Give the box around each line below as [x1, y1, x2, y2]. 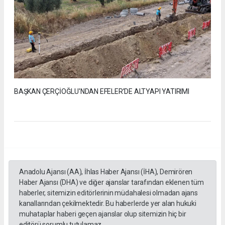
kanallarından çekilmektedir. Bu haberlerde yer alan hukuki [19, 199, 196, 207]
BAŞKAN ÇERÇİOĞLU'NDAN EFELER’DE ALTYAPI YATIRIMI [14, 87, 189, 95]
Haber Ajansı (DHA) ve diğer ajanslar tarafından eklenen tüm [19, 178, 204, 186]
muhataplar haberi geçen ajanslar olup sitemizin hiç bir [19, 209, 186, 218]
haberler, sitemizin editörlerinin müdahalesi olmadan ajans [19, 188, 198, 197]
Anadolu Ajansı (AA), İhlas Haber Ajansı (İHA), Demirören [19, 167, 193, 176]
